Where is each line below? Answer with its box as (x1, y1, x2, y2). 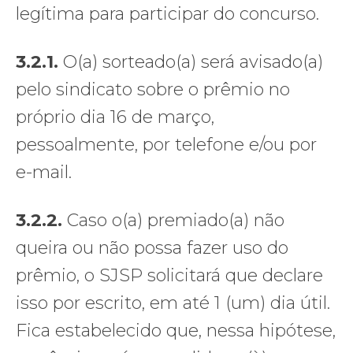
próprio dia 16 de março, (16, 106, 214, 128)
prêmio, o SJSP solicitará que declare (16, 264, 323, 286)
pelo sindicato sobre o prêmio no (16, 78, 290, 100)
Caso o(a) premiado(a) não (62, 209, 284, 231)
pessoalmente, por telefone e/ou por (16, 133, 317, 155)
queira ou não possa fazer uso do (16, 236, 288, 258)
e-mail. (16, 161, 72, 183)
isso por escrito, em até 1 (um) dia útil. (16, 292, 330, 314)
